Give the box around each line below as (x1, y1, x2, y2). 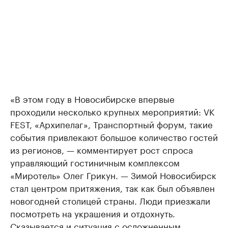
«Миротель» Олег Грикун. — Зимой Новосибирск (10, 168, 216, 181)
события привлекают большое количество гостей (10, 130, 218, 143)
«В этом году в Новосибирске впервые (10, 92, 175, 105)
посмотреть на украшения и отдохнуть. (10, 206, 175, 219)
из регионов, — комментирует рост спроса (10, 142, 193, 156)
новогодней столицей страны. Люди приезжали (10, 193, 210, 207)
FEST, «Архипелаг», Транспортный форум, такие (10, 117, 213, 130)
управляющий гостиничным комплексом (10, 155, 180, 168)
